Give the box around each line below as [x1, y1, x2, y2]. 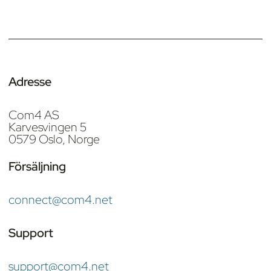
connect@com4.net [8, 192, 113, 208]
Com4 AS [8, 107, 59, 123]
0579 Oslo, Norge [8, 131, 100, 148]
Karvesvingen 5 [8, 119, 87, 135]
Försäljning [8, 158, 66, 175]
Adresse [8, 74, 51, 90]
